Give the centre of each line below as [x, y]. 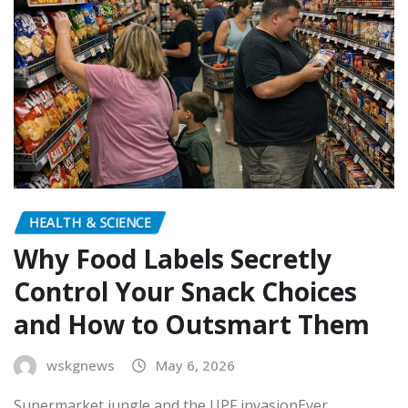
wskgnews [81, 366]
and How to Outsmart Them [192, 325]
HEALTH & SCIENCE [90, 222]
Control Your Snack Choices [185, 292]
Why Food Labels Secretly [173, 259]
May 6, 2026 [195, 366]
